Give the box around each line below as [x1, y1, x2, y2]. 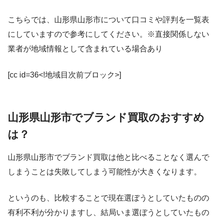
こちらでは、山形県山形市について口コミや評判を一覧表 [8, 15, 209, 24]
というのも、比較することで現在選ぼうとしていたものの [8, 194, 209, 202]
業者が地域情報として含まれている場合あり [8, 44, 163, 53]
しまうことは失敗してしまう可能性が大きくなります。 [8, 168, 201, 176]
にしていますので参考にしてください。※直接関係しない [8, 30, 209, 38]
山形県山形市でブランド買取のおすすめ [8, 111, 204, 124]
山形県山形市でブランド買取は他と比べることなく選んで [8, 153, 209, 162]
